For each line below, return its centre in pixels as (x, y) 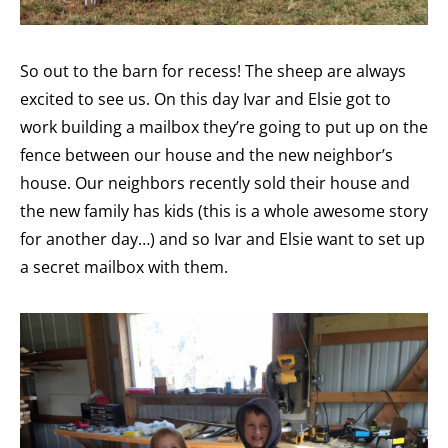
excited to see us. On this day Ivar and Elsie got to (205, 99)
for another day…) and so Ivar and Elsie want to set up (222, 239)
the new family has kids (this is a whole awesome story (224, 211)
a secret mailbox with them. (124, 267)
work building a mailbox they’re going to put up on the (224, 127)
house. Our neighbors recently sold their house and (215, 183)
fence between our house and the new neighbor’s (206, 155)
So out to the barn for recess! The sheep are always (213, 71)
